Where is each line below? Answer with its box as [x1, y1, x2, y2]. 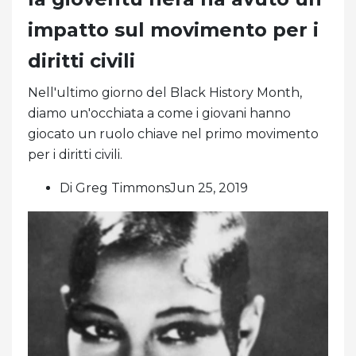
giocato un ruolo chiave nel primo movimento [28, 126, 319, 142]
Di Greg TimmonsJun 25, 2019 [60, 180, 248, 196]
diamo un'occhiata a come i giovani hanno [28, 106, 291, 122]
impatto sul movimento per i [28, 18, 319, 42]
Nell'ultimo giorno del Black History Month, [28, 85, 302, 101]
